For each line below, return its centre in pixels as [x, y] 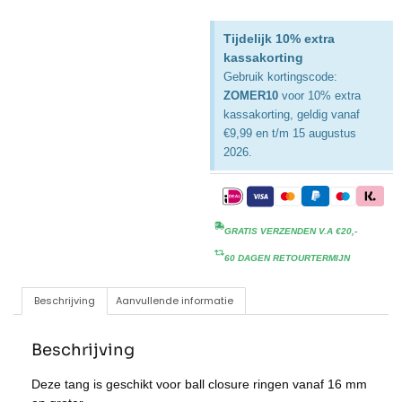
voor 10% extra [319, 96]
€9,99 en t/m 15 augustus [290, 134]
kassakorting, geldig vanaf [292, 115]
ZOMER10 [251, 96]
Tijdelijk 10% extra [279, 39]
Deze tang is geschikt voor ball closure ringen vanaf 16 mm [199, 384]
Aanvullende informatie [174, 301]
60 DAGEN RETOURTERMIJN [287, 258]
